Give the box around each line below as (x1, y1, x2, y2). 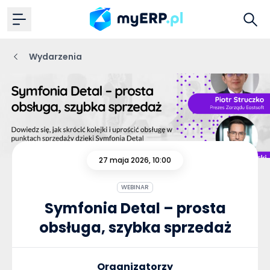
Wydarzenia (29, 51, 82, 63)
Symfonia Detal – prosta (44, 198, 226, 218)
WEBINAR (121, 182, 149, 192)
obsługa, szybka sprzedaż (39, 217, 231, 237)
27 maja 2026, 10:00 (99, 154, 171, 165)
